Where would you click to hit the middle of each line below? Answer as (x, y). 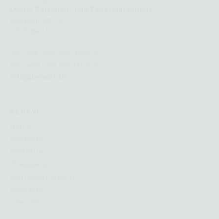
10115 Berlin (31, 31)
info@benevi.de (38, 77)
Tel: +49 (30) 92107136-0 (54, 53)
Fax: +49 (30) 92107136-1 (54, 65)
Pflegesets (29, 164)
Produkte (27, 138)
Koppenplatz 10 (38, 20)
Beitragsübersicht (43, 176)
